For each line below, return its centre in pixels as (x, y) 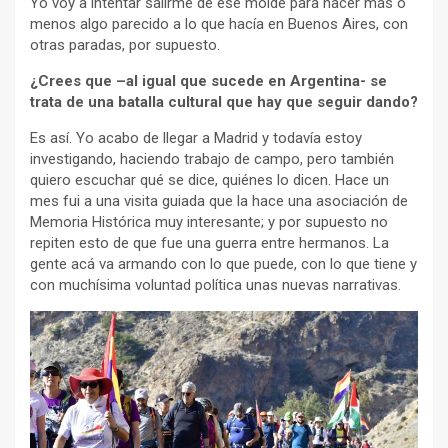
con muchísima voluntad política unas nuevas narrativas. (215, 285)
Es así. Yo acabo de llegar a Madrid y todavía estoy (196, 138)
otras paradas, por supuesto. (125, 45)
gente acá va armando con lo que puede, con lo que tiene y (223, 264)
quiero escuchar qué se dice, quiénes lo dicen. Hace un (209, 180)
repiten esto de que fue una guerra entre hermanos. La (209, 243)
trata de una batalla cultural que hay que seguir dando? (224, 102)
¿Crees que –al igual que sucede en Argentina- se (208, 81)
